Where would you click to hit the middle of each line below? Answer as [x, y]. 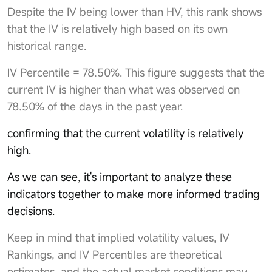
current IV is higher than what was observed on [124, 89]
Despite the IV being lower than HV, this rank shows [134, 11]
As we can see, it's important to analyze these [120, 176]
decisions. [31, 210]
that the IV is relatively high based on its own [117, 28]
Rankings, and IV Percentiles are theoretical [115, 254]
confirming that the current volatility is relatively [125, 133]
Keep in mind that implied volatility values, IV [118, 237]
